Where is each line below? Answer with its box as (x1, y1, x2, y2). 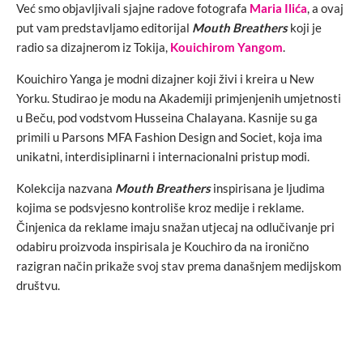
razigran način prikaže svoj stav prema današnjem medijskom (16, 258, 341, 273)
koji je (290, 19, 322, 35)
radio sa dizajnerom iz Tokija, (16, 39, 170, 54)
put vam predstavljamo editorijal (16, 19, 192, 35)
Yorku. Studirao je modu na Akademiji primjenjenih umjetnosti (16, 90, 341, 105)
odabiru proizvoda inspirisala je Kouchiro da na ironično (16, 238, 309, 254)
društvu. (16, 277, 60, 293)
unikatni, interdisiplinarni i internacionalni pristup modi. (16, 148, 310, 164)
